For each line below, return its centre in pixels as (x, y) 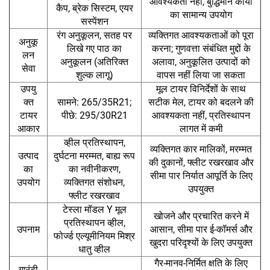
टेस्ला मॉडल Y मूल (94, 209)
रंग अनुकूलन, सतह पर (94, 35)
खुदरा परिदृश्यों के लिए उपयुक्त (201, 242)
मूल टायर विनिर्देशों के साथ (201, 89)
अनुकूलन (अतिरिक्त (94, 61)
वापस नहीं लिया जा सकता (201, 75)
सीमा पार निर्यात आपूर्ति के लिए (201, 175)
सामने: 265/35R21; (94, 102)
